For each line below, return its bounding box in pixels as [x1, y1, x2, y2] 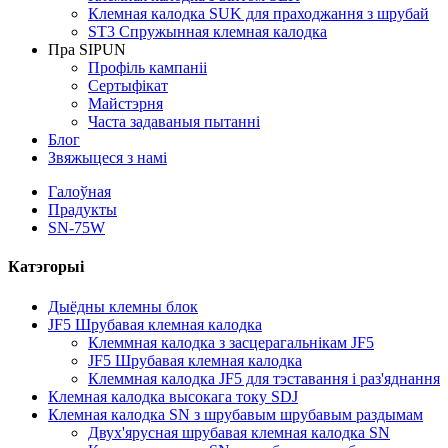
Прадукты [48, 201, 117, 218]
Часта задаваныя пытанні [88, 113, 260, 130]
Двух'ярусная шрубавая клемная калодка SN [88, 423, 390, 441]
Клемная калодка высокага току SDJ [48, 387, 298, 405]
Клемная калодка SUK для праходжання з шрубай [88, 5, 429, 22]
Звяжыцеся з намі [48, 149, 167, 166]
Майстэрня [88, 95, 163, 112]
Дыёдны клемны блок [48, 297, 198, 315]
